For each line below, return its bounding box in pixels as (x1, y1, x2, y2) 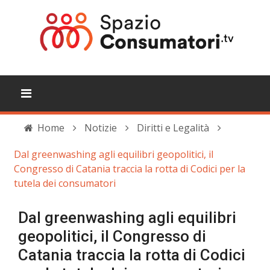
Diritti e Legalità (137, 121, 209, 134)
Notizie (84, 121, 117, 134)
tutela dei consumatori (14, 177, 116, 190)
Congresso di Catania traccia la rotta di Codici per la (14, 162, 245, 175)
